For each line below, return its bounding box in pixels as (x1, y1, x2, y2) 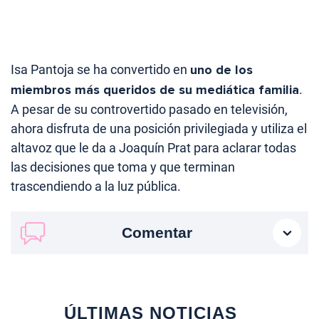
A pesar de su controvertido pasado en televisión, (11, 102, 288, 117)
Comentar (121, 224, 192, 241)
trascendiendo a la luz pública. (11, 179, 181, 194)
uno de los (190, 62, 253, 78)
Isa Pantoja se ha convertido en (11, 62, 190, 78)
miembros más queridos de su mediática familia (11, 82, 299, 98)
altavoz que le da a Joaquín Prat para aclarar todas (11, 140, 296, 156)
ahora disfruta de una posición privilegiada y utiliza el (11, 121, 307, 137)
